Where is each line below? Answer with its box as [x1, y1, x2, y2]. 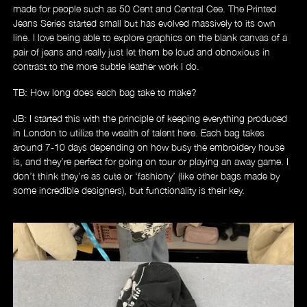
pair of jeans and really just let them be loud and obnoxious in [13, 45, 271, 58]
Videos [136, 192, 171, 207]
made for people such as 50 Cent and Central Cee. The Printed [13, 2, 277, 14]
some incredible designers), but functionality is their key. [13, 184, 245, 196]
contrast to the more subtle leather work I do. [13, 60, 200, 72]
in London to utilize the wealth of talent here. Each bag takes [13, 126, 265, 138]
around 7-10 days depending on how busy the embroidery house [13, 140, 285, 153]
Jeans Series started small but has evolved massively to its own [13, 16, 276, 29]
